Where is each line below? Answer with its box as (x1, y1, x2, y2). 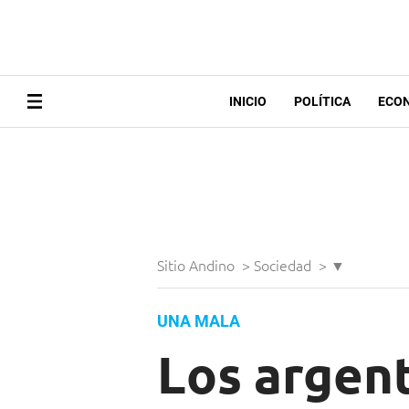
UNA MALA (157, 311, 240, 331)
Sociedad (254, 255, 315, 276)
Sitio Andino (157, 255, 238, 276)
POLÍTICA (293, 94, 351, 110)
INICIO (228, 94, 267, 110)
